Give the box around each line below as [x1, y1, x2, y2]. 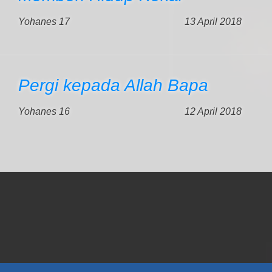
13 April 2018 [185, 16, 242, 27]
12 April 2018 [185, 106, 242, 117]
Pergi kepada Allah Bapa [18, 76, 208, 95]
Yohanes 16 [18, 106, 70, 117]
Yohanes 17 [18, 16, 70, 27]
